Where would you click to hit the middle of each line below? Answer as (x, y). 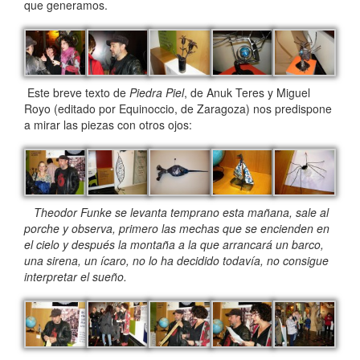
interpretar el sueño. (76, 276)
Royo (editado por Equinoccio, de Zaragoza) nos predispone (178, 108)
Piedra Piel (157, 92)
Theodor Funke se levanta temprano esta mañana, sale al (176, 212)
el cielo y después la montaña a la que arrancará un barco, (174, 244)
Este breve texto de (77, 92)
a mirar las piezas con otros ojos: (108, 124)
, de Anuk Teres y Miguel (247, 92)
